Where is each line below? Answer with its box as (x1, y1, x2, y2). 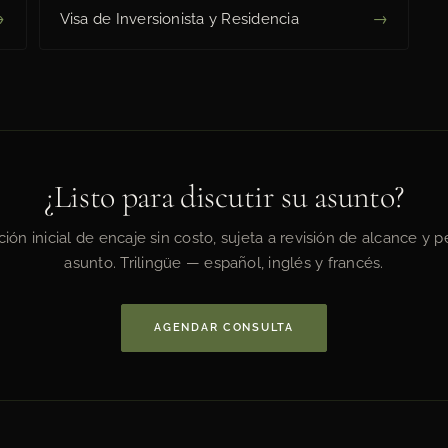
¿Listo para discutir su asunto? (43, 176, 405, 216)
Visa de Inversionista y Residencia (59, 10, 299, 28)
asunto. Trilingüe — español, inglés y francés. (64, 253, 384, 272)
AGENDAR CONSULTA (154, 321, 294, 335)
